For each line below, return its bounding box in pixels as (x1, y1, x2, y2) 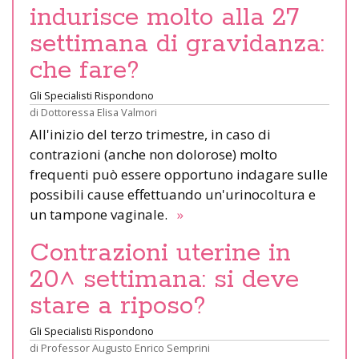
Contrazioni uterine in (30, 236, 291, 269)
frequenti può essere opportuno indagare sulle (30, 164, 328, 184)
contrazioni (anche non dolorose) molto (30, 144, 277, 163)
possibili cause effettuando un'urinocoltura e (30, 184, 316, 204)
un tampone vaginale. (30, 204, 174, 224)
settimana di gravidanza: (30, 27, 325, 60)
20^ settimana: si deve (30, 263, 299, 296)
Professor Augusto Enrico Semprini (41, 340, 210, 355)
